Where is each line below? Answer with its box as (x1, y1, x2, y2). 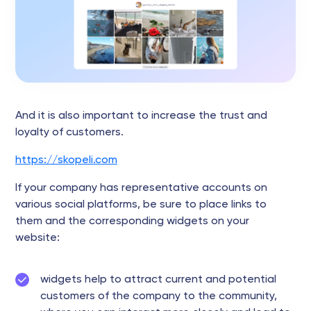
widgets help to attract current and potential (40, 274, 276, 285)
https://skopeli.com (15, 155, 117, 166)
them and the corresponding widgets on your (15, 216, 249, 227)
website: (15, 233, 60, 244)
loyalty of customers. (15, 127, 124, 138)
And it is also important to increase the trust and (15, 110, 267, 121)
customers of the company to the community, (40, 291, 277, 302)
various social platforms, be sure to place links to (15, 199, 267, 210)
